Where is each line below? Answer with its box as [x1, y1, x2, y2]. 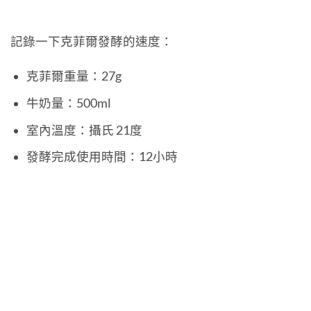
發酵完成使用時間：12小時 [26, 149, 178, 165]
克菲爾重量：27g [26, 69, 121, 84]
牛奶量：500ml [26, 95, 111, 110]
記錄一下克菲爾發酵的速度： [10, 33, 173, 49]
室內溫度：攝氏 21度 [26, 122, 142, 137]
